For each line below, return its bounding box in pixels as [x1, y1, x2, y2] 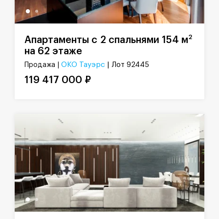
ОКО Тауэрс [61, 61, 105, 69]
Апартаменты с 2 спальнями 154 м [24, 35, 188, 45]
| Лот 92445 [107, 61, 149, 69]
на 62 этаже [24, 46, 82, 57]
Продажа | [24, 62, 61, 69]
